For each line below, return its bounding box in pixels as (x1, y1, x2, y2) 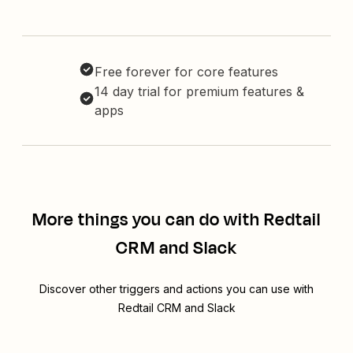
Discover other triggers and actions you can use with (39, 282, 314, 296)
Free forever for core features (95, 64, 278, 80)
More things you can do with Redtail (32, 207, 321, 233)
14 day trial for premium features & (95, 84, 304, 100)
